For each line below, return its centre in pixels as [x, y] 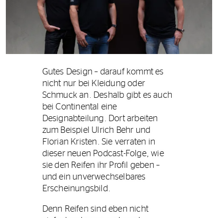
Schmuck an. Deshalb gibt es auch [107, 96]
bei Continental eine [80, 107]
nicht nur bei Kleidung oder [94, 84]
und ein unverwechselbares [94, 177]
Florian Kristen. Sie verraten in [99, 142]
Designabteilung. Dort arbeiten [100, 119]
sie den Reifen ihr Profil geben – [101, 166]
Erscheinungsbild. [76, 189]
